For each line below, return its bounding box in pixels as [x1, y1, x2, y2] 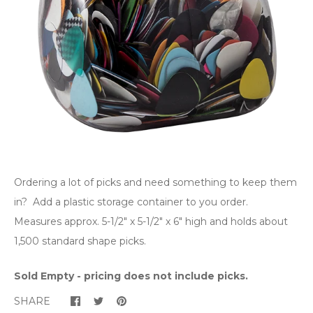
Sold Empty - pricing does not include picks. [14, 270, 248, 282]
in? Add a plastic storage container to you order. [14, 196, 251, 208]
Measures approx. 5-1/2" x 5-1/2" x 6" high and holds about [14, 215, 288, 228]
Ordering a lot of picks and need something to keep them [14, 176, 297, 189]
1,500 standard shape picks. [14, 235, 146, 247]
